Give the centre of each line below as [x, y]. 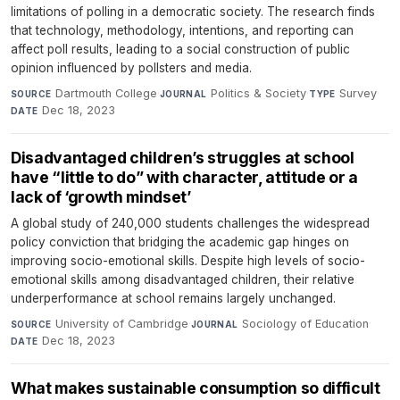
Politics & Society [259, 93]
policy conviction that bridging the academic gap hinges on [180, 242]
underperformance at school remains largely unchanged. [173, 298]
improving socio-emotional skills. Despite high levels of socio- [188, 260]
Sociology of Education [306, 323]
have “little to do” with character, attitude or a [184, 177]
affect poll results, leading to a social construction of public [180, 49]
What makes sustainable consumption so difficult [196, 387]
